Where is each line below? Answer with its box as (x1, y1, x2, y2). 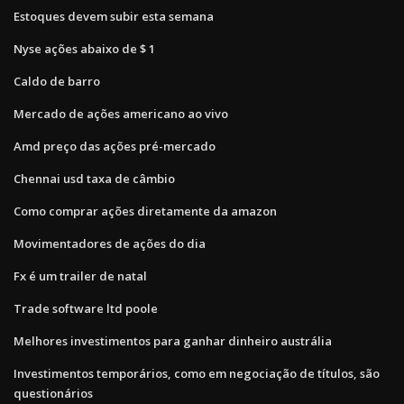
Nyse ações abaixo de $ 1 (14, 40, 155, 57)
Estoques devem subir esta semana (14, 7, 214, 24)
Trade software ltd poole (14, 299, 158, 317)
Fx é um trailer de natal (14, 267, 147, 284)
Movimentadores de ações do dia (14, 234, 206, 252)
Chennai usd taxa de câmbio (14, 170, 175, 187)
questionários (14, 384, 93, 401)
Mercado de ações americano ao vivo (14, 105, 228, 122)
